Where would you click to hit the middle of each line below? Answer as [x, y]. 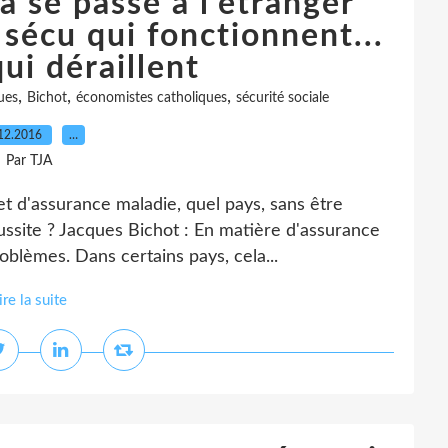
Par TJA [29, 161]
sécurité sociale [282, 98]
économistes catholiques [151, 98]
